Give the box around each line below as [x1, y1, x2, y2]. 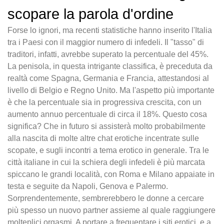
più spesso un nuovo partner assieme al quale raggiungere [7, 206, 215, 215]
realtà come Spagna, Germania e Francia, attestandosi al [7, 74, 209, 83]
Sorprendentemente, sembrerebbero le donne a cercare [7, 194, 204, 203]
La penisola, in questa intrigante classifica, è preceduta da [7, 62, 212, 71]
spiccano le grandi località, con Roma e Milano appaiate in [7, 170, 214, 179]
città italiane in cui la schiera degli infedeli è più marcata [7, 158, 205, 167]
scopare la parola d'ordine [7, 6, 173, 22]
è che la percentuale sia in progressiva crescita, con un [7, 98, 201, 107]
